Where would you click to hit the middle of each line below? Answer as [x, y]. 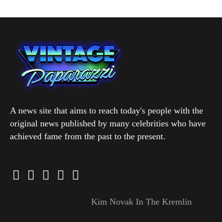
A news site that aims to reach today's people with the [107, 110]
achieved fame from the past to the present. [88, 136]
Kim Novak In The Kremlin [141, 201]
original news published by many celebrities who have [108, 123]
